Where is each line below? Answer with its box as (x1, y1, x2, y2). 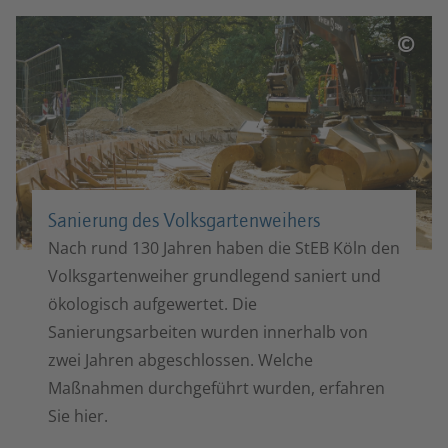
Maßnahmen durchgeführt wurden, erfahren (48, 377, 385, 400)
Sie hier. (48, 405, 108, 428)
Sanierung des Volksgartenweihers (48, 208, 320, 233)
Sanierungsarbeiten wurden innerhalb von (48, 321, 368, 344)
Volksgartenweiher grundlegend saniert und (48, 265, 381, 288)
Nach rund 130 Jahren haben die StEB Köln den (48, 237, 400, 260)
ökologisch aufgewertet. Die (48, 293, 257, 316)
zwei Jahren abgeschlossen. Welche (48, 349, 313, 372)
